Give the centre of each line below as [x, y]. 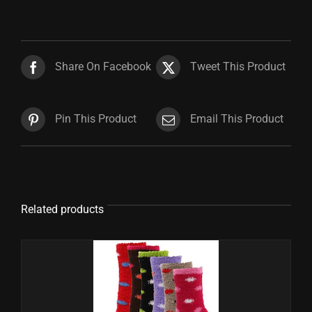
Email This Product [237, 119]
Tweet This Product [238, 67]
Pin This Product [96, 119]
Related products [62, 209]
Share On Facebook [103, 67]
